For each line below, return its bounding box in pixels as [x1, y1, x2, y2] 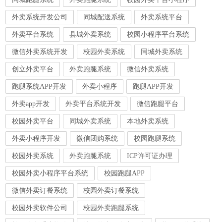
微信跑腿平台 [137, 100, 179, 108]
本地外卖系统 [127, 117, 169, 125]
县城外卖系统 [69, 30, 111, 39]
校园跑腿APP [104, 169, 145, 177]
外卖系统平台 [141, 13, 183, 21]
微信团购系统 [76, 134, 118, 143]
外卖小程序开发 [12, 134, 61, 143]
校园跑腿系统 [134, 134, 176, 143]
